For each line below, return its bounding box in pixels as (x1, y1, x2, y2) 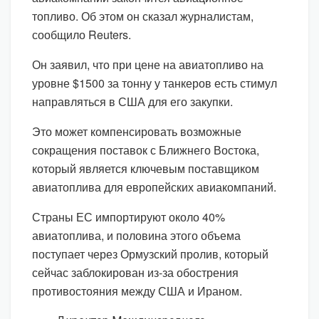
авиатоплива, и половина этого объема (32, 226, 241, 244)
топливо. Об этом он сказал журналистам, (32, 7, 253, 24)
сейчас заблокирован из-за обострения (32, 263, 239, 281)
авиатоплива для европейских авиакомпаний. (32, 178, 276, 195)
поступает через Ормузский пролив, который (32, 245, 268, 262)
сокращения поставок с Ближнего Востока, (32, 141, 259, 158)
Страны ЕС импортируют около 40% (32, 208, 225, 225)
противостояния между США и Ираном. (32, 282, 242, 299)
